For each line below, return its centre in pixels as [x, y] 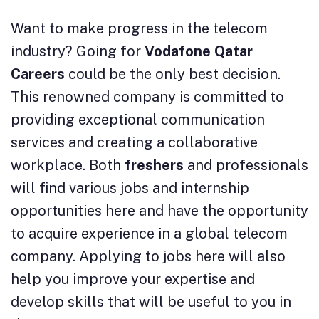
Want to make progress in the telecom [139, 29]
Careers [38, 74]
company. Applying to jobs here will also [148, 257]
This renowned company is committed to [147, 97]
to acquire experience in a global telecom [149, 234]
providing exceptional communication [138, 120]
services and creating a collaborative [134, 143]
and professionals [248, 166]
